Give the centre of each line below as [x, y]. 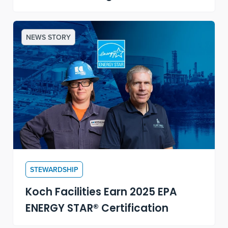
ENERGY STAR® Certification [97, 209]
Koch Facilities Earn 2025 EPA [102, 193]
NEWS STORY [49, 37]
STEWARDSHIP [54, 170]
